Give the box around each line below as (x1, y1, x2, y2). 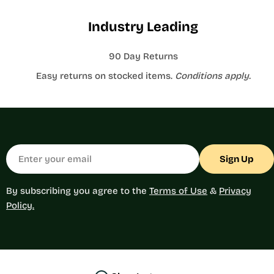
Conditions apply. (174, 70, 251, 81)
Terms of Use (149, 185, 208, 196)
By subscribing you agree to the (6, 185, 150, 196)
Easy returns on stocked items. (35, 70, 175, 81)
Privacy (219, 185, 252, 196)
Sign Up (220, 154, 254, 165)
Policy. (6, 200, 35, 211)
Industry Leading (88, 19, 198, 35)
